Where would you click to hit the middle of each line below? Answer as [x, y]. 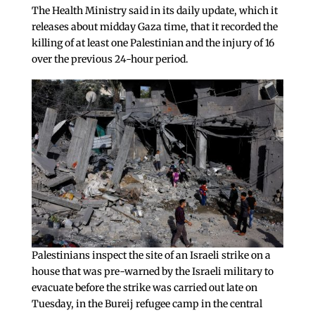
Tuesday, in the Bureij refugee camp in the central [147, 303]
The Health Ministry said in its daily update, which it [154, 11]
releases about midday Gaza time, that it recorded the [154, 27]
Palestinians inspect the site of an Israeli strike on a [151, 255]
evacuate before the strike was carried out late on [144, 287]
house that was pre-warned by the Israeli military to [152, 271]
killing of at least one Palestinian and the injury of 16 [153, 43]
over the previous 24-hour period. [110, 59]
